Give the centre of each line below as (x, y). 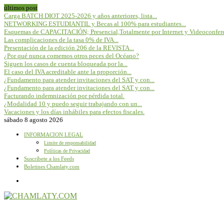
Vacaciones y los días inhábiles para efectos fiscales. (74, 112)
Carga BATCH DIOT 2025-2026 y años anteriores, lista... (80, 16)
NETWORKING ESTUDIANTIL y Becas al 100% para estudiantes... (95, 24)
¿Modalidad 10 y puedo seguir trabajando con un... (73, 104)
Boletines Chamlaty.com (52, 166)
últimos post (21, 8)
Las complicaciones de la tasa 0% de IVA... (61, 40)
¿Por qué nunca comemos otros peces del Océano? (71, 56)
